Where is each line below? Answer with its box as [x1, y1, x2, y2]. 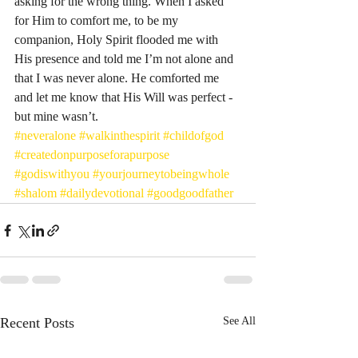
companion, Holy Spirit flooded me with [14, 33, 221, 46]
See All [223, 315, 256, 327]
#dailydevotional [60, 186, 144, 200]
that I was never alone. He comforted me [14, 71, 222, 85]
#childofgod [163, 129, 224, 142]
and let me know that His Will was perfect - [14, 90, 236, 104]
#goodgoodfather [147, 186, 233, 200]
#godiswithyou [14, 167, 89, 181]
